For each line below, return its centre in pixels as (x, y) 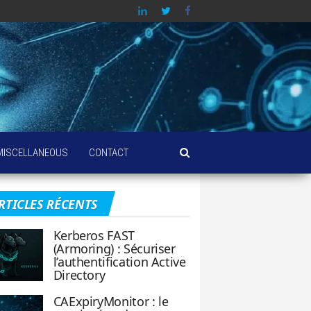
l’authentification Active (119, 262)
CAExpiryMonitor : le (111, 301)
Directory (79, 275)
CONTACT (109, 153)
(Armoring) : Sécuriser (114, 249)
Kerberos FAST (94, 235)
